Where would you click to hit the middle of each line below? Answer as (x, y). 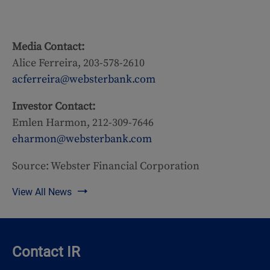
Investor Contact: (54, 106)
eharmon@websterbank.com (82, 139)
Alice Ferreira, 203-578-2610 (78, 63)
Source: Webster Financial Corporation (106, 166)
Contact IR (46, 252)
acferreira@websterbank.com (84, 79)
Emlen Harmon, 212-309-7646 (83, 123)
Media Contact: (48, 47)
